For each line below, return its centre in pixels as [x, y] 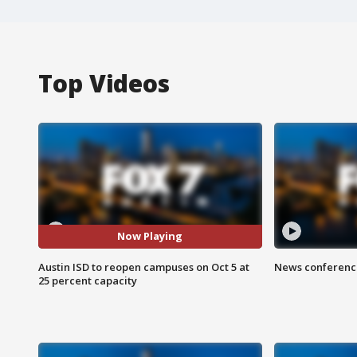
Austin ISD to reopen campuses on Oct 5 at [144, 267]
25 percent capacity [88, 280]
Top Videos [104, 83]
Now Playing [150, 236]
